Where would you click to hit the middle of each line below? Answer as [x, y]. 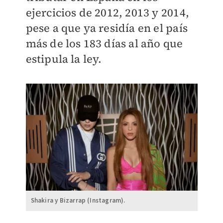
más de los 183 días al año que [104, 44]
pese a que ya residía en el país [107, 28]
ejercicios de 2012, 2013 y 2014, [107, 13]
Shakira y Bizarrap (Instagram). [78, 201]
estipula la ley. [64, 59]
